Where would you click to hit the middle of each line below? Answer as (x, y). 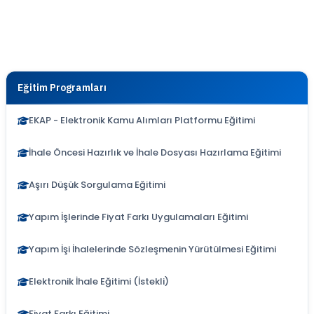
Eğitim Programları (62, 88)
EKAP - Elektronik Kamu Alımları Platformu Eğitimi (142, 120)
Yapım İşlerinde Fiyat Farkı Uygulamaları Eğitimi (138, 217)
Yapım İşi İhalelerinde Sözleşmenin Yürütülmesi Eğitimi (152, 249)
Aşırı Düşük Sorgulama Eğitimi (97, 185)
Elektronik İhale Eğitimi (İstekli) (99, 281)
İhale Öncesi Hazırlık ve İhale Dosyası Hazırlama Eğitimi (155, 152)
